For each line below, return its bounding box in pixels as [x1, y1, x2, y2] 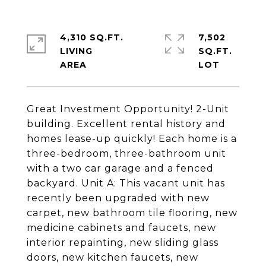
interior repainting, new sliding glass [27, 237, 218, 248]
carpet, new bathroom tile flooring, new [27, 207, 237, 218]
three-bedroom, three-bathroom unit [27, 148, 226, 159]
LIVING [60, 46, 93, 56]
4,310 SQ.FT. [60, 32, 123, 43]
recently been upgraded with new [27, 192, 210, 204]
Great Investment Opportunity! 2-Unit [27, 103, 229, 115]
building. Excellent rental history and [27, 118, 226, 129]
